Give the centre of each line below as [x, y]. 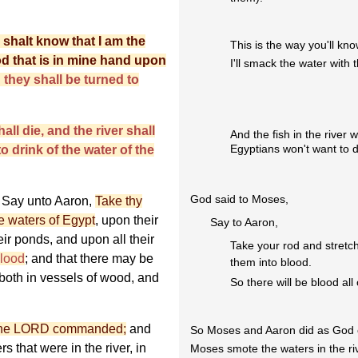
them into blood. [271, 263]
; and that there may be [89, 259]
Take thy [119, 201]
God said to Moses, [240, 199]
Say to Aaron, [245, 223]
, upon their [127, 221]
